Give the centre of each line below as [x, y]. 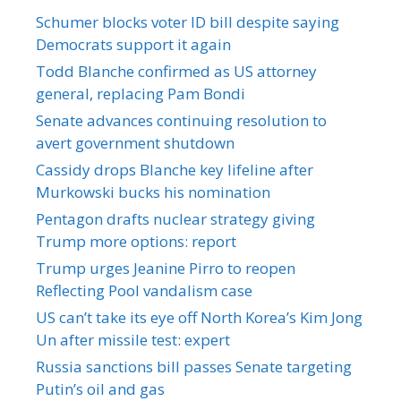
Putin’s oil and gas [100, 388]
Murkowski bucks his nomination [153, 192]
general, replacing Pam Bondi [141, 93]
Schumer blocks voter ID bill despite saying [188, 21]
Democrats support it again [133, 44]
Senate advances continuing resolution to [181, 120]
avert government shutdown [135, 142]
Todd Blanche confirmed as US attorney [176, 71]
